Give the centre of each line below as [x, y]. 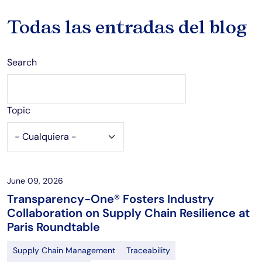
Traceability [148, 250]
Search [22, 62]
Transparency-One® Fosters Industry [111, 199]
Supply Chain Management [64, 250]
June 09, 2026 [35, 180]
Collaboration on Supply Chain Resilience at [128, 213]
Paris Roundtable [54, 227]
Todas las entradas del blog [127, 27]
